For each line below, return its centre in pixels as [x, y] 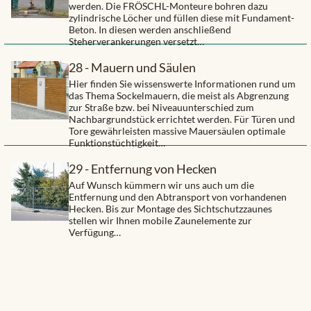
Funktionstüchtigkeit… [117, 143]
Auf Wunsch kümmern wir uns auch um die [162, 185]
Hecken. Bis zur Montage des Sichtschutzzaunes [171, 209]
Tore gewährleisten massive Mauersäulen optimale [177, 131]
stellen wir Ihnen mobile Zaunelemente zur [161, 221]
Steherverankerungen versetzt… [137, 42]
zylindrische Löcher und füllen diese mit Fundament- [182, 18]
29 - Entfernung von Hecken [143, 169]
